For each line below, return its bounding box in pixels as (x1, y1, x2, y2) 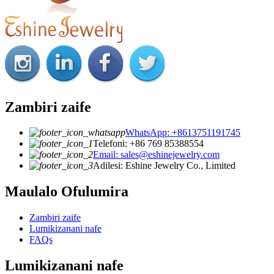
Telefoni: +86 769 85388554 (93, 138, 204, 149)
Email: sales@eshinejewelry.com (93, 149, 220, 160)
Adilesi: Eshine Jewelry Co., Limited (93, 160, 235, 171)
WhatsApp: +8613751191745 (125, 127, 240, 138)
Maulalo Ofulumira (5, 183, 128, 200)
